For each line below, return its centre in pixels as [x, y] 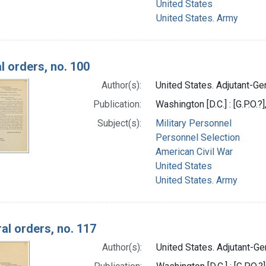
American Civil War [194, 151]
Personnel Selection [197, 137]
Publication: [117, 104]
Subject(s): [119, 123]
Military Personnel [193, 123]
